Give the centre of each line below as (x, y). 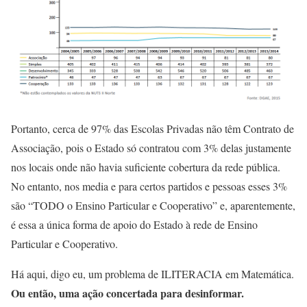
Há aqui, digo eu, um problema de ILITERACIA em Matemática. (152, 274)
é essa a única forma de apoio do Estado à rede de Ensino (134, 225)
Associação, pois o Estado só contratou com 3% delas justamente (151, 148)
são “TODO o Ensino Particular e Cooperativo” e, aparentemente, (153, 206)
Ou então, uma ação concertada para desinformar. (127, 293)
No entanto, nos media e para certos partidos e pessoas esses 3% (149, 186)
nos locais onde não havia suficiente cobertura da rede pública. (146, 167)
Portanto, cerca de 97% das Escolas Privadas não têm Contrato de (152, 129)
